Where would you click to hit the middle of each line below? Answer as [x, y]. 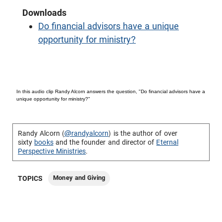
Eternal [167, 142]
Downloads [44, 13]
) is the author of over [143, 133]
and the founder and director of [105, 142]
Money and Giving [79, 178]
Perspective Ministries [52, 151]
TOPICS [30, 178]
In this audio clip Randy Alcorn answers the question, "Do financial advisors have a [111, 91]
